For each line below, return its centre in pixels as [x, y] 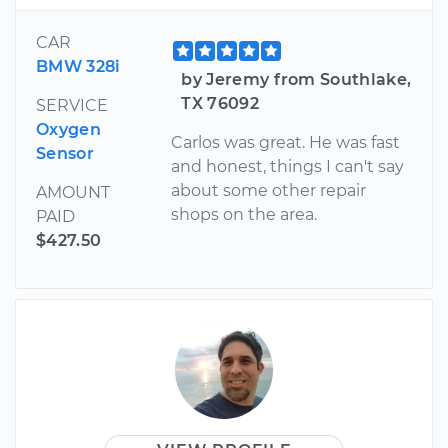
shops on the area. [244, 214]
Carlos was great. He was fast [286, 142]
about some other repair [269, 190]
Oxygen [68, 129]
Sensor [65, 153]
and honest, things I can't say [288, 166]
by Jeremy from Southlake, [296, 79]
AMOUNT [73, 192]
